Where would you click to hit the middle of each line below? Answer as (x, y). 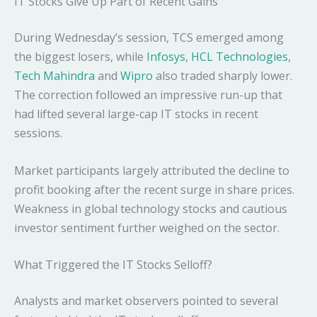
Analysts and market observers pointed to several (146, 301)
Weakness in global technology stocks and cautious (151, 208)
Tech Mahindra (54, 76)
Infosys (166, 57)
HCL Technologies (240, 57)
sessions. (38, 133)
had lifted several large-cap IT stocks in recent (136, 114)
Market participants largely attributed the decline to (152, 170)
